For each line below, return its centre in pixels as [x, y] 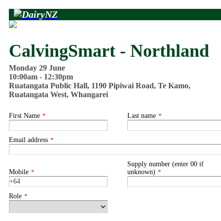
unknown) [141, 172]
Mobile [19, 172]
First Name [24, 116]
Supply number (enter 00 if [166, 164]
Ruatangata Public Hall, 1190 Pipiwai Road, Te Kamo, [100, 86]
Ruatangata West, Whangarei [58, 94]
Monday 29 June [37, 68]
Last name [142, 116]
